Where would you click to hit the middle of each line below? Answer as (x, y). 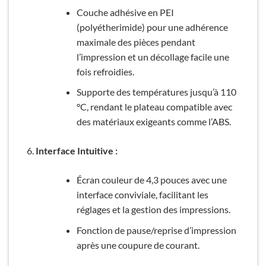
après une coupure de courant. (138, 245)
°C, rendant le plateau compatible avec (154, 107)
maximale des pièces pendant (136, 42)
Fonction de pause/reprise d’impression (156, 230)
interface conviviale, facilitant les (142, 195)
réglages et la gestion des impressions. (153, 210)
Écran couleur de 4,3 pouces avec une (151, 180)
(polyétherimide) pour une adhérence (152, 27)
